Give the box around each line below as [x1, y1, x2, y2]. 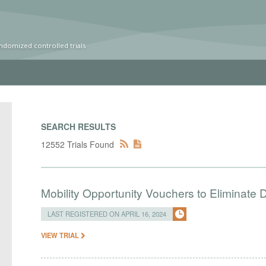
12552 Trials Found [41, 138, 115, 150]
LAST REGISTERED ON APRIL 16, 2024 [47, 209, 167, 218]
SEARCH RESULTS [41, 121, 116, 132]
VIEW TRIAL [41, 230, 81, 240]
